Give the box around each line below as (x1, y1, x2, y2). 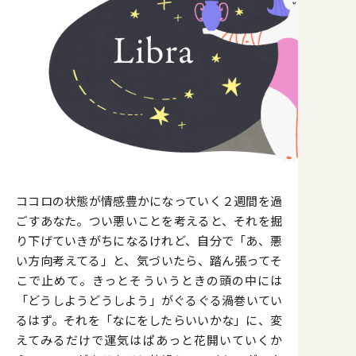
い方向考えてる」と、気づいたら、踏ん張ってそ (16, 251, 282, 269)
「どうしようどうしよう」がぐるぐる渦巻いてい (16, 291, 282, 308)
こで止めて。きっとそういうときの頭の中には (16, 271, 282, 288)
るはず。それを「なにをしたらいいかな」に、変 (16, 311, 282, 328)
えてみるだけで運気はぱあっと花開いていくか (16, 331, 282, 348)
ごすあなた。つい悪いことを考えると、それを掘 (16, 211, 282, 229)
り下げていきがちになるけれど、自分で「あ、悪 (16, 231, 282, 249)
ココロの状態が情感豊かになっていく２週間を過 (16, 192, 282, 209)
